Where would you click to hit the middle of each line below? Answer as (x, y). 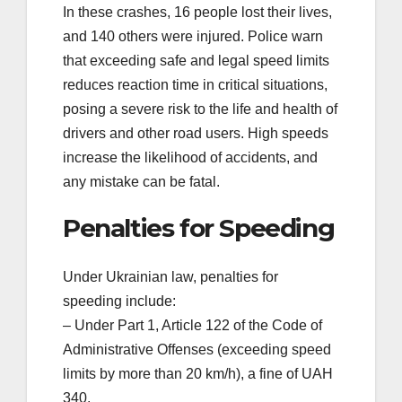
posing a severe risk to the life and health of (200, 109)
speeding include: (119, 301)
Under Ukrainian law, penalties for (170, 276)
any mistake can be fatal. (141, 182)
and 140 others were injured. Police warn (193, 37)
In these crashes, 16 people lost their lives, (197, 13)
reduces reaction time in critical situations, (195, 85)
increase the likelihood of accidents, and (190, 158)
